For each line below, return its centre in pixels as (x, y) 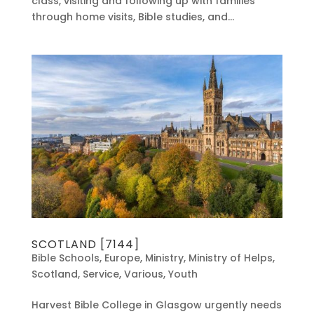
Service (101, 274)
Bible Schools (65, 258)
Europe (122, 258)
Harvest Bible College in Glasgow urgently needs (156, 305)
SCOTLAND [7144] (85, 244)
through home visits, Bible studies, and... (132, 17)
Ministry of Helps (230, 258)
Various (143, 274)
